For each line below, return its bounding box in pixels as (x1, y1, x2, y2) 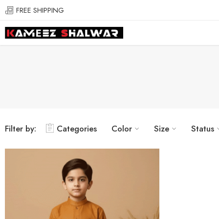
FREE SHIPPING (14, 4, 64, 15)
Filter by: (5, 123, 36, 134)
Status (191, 123, 214, 134)
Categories (57, 123, 97, 134)
